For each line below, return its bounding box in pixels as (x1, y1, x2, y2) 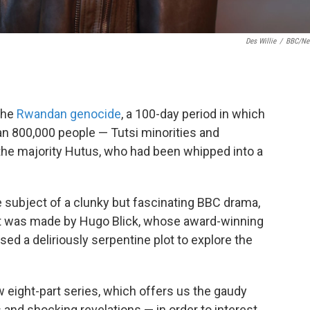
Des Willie (246, 37, 276, 46)
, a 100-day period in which (121, 107, 265, 121)
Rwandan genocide (17, 107, 121, 121)
